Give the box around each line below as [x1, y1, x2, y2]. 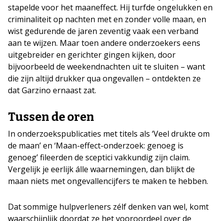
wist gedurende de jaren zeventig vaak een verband [8, 25, 198, 37]
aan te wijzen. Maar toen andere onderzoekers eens [8, 37, 200, 48]
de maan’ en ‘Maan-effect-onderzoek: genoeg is [8, 140, 184, 151]
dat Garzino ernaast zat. [8, 84, 96, 96]
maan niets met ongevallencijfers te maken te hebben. [8, 175, 208, 186]
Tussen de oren [8, 110, 94, 124]
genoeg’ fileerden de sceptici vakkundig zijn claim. [8, 151, 190, 163]
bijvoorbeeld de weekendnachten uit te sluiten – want [8, 61, 205, 72]
